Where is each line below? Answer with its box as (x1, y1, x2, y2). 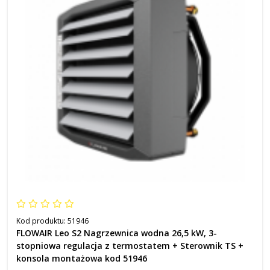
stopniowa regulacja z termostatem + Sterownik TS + (16, 240, 243, 251)
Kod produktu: (16, 216, 67, 226)
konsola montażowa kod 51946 (16, 253, 147, 264)
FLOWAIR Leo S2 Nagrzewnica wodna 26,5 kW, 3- (16, 227, 217, 239)
